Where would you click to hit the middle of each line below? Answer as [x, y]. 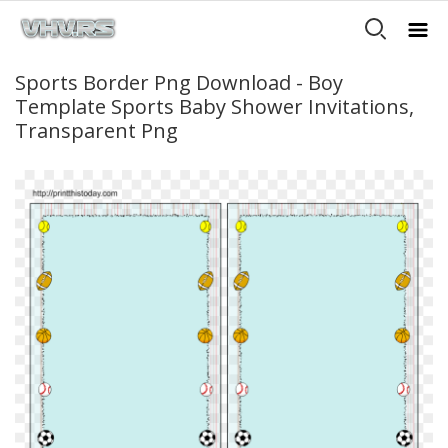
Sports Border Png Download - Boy [179, 82]
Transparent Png [96, 130]
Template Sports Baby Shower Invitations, [214, 106]
